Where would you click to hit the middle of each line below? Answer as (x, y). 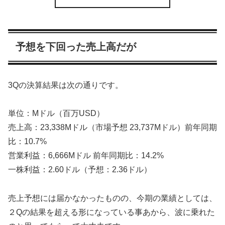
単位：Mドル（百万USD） (56, 114)
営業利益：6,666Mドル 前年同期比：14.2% (86, 156)
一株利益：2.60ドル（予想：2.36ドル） (80, 170)
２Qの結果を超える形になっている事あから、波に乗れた (111, 212)
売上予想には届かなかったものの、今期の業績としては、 (113, 198)
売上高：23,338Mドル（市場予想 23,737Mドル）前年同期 (113, 128)
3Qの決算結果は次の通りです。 (66, 85)
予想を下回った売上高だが (76, 47)
